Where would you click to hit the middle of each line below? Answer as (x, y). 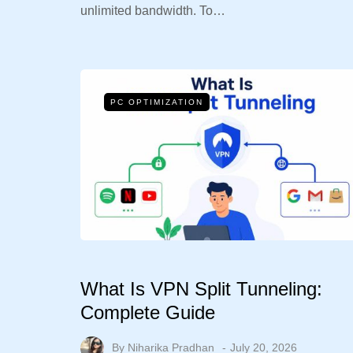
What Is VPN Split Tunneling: (201, 288)
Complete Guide (148, 312)
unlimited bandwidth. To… (153, 10)
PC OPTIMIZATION (157, 102)
